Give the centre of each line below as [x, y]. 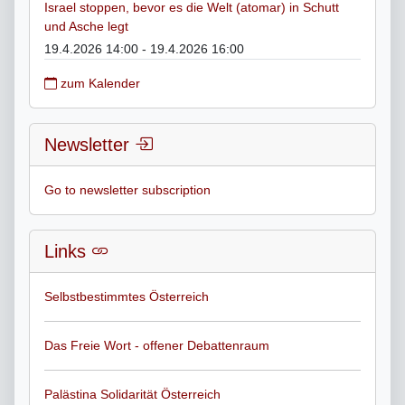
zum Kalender [99, 83]
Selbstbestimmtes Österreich [127, 296]
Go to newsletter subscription [127, 189]
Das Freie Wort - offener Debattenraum [157, 345]
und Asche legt [86, 26]
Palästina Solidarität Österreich [132, 394]
